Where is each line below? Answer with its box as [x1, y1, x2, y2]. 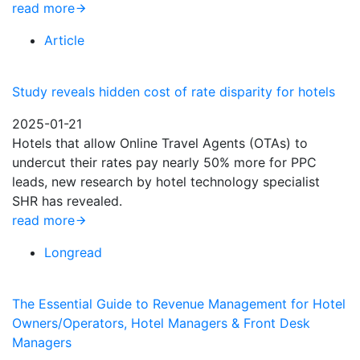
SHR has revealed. [12, 193, 122, 209]
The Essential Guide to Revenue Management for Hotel [12, 296, 346, 312]
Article [44, 32, 84, 48]
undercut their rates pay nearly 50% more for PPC [12, 154, 317, 170]
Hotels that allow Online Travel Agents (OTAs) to [12, 135, 308, 151]
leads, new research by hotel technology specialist [12, 174, 320, 190]
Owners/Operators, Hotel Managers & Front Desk [12, 315, 310, 331]
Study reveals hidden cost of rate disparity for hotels [12, 84, 335, 100]
